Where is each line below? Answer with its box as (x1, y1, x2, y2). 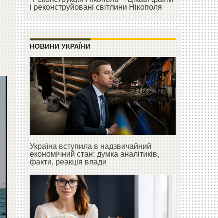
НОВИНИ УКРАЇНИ (29, 42, 91, 51)
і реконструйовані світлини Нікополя (29, 3, 162, 12)
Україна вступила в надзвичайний (29, 142, 151, 151)
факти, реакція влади (29, 158, 107, 166)
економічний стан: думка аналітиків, (29, 150, 159, 159)
